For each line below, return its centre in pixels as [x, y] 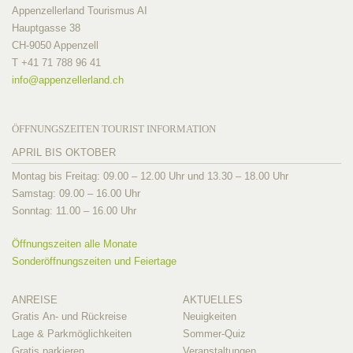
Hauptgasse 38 [46, 28]
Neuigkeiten [209, 316]
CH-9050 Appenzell [55, 45]
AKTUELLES [212, 299]
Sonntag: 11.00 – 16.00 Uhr [74, 210]
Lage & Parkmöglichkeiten [72, 333]
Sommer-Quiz [214, 333]
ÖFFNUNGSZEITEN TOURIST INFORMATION [114, 129]
